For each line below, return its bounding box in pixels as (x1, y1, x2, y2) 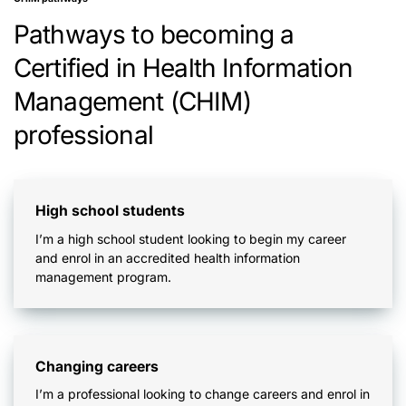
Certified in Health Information (14, 53, 353, 84)
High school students (35, 202, 185, 220)
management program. (35, 268, 171, 285)
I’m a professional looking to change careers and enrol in (35, 386, 370, 402)
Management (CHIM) (14, 86, 251, 118)
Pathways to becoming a (14, 19, 295, 51)
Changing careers (35, 357, 159, 375)
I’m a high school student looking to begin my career (35, 230, 346, 246)
